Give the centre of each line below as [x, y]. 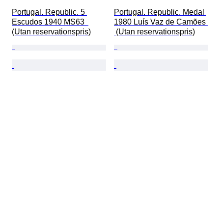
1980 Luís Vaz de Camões [161, 22]
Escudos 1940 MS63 [50, 22]
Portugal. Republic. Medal [160, 12]
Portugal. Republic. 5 [49, 12]
